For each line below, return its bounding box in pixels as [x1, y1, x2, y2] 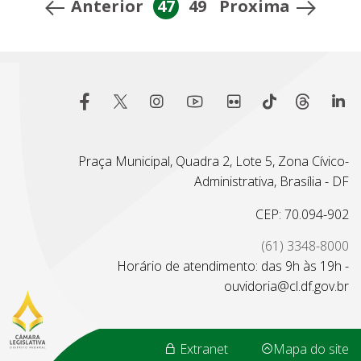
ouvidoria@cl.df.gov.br [224, 277, 349, 296]
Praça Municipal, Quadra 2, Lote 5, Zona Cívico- [78, 152, 349, 171]
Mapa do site [273, 340, 349, 359]
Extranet [176, 340, 228, 359]
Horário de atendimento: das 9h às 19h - [117, 257, 349, 276]
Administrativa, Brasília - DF [194, 172, 349, 191]
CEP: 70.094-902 [255, 205, 349, 224]
